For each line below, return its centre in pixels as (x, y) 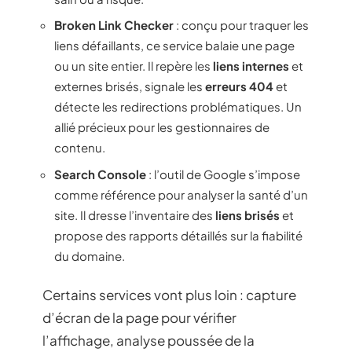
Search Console (100, 174)
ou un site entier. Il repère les (134, 66)
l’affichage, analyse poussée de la (148, 340)
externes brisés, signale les (130, 86)
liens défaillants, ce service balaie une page (174, 45)
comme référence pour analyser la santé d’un (181, 194)
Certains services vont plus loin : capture (169, 295)
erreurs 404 (239, 86)
